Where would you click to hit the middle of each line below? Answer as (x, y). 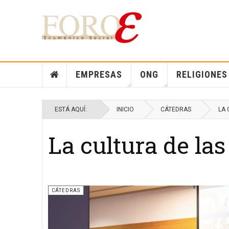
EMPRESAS (99, 74)
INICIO (125, 109)
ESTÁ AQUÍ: (72, 109)
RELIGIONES (202, 74)
